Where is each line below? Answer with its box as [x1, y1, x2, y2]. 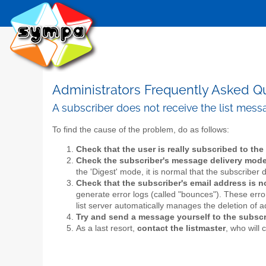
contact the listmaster [137, 224, 226, 233]
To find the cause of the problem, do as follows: [52, 125, 229, 134]
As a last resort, [76, 224, 137, 233]
